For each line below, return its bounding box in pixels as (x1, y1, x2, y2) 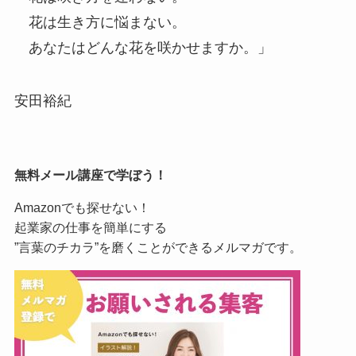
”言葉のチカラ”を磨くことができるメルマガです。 (14, 240, 302, 255)
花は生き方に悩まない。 (14, 14, 186, 30)
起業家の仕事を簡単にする (14, 220, 167, 235)
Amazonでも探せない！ (14, 200, 150, 215)
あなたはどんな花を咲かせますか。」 (14, 39, 272, 56)
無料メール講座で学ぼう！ (14, 167, 167, 182)
